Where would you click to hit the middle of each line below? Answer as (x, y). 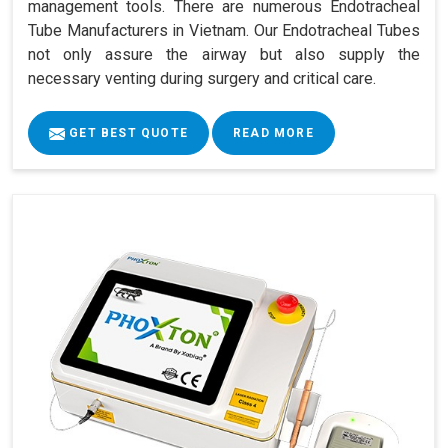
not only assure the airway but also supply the (224, 55)
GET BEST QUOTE (126, 133)
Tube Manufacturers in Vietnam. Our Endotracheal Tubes (224, 31)
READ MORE (273, 133)
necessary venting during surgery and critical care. (202, 79)
